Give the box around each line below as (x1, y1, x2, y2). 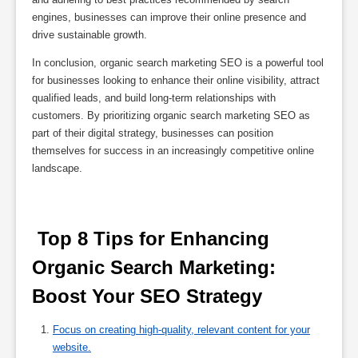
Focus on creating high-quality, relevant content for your (53, 323, 310, 336)
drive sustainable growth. (32, 28, 147, 41)
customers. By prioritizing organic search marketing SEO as (32, 109, 310, 121)
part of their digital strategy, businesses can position (32, 126, 273, 139)
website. (53, 340, 91, 353)
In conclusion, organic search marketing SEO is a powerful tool (32, 56, 324, 69)
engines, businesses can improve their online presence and (32, 10, 306, 23)
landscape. (32, 161, 82, 174)
